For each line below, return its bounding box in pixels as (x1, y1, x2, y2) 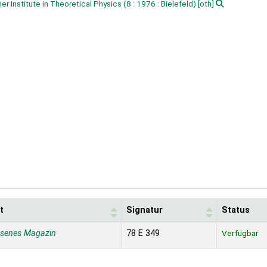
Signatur (126, 205, 163, 216)
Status (222, 205, 250, 216)
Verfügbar (222, 228, 259, 238)
